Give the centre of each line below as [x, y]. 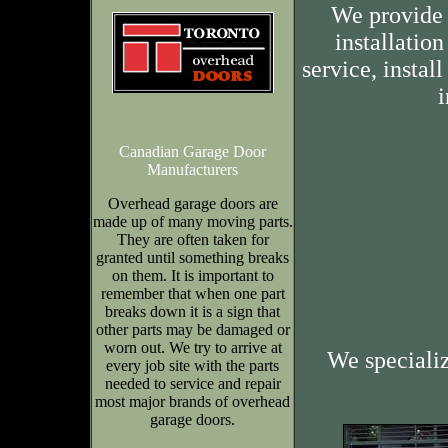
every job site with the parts [192, 365]
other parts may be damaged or [192, 329]
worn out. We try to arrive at [192, 347]
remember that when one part [192, 293]
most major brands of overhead [192, 401]
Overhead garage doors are [192, 203]
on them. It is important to [192, 275]
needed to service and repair [192, 383]
